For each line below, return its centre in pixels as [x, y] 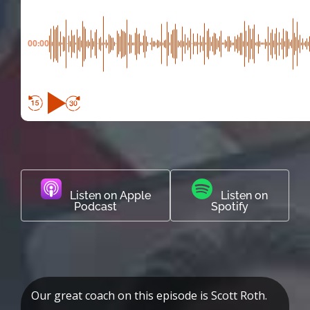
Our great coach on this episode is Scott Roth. [149, 296]
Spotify [230, 207]
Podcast [96, 207]
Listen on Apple [106, 196]
